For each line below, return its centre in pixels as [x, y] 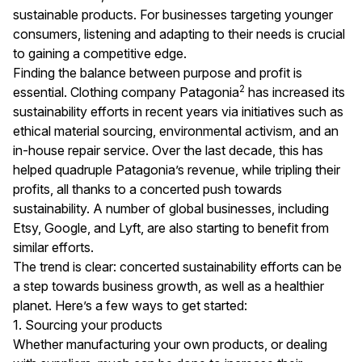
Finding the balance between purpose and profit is [158, 72]
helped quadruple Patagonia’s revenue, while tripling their [177, 169]
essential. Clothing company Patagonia [126, 92]
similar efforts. [53, 247]
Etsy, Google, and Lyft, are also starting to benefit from [171, 227]
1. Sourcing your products [88, 324]
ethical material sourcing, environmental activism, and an [176, 130]
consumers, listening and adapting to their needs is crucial [179, 34]
